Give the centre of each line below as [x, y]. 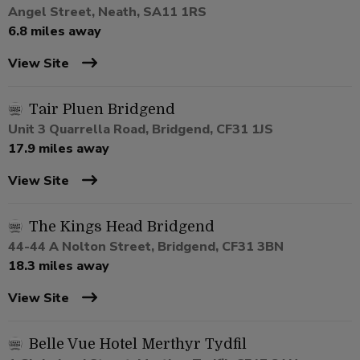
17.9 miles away [59, 149]
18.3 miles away [59, 266]
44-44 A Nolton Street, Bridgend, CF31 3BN [146, 247]
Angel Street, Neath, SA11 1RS [107, 12]
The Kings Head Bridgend [122, 227]
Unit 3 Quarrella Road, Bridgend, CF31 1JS [141, 130]
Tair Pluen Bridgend [102, 110]
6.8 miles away [55, 32]
